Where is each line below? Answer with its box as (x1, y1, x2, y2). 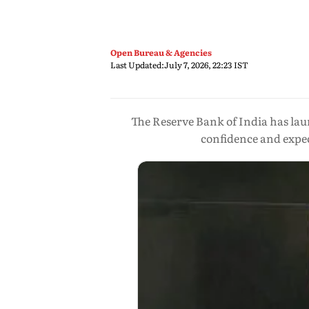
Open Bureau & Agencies (110, 46, 212, 59)
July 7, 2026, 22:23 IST (164, 59, 248, 71)
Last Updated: (110, 59, 164, 71)
